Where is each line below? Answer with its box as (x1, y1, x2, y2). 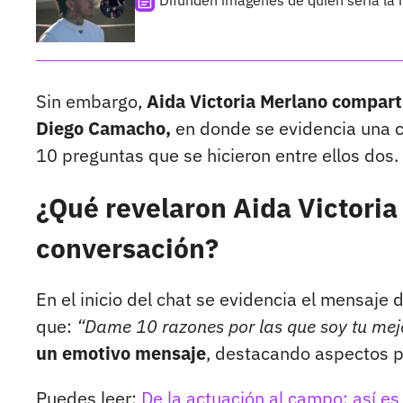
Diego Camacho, (36, 116, 171, 141)
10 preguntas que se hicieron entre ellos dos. (36, 143, 399, 168)
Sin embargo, (36, 89, 147, 114)
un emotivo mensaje (36, 341, 206, 366)
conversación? (36, 230, 219, 266)
